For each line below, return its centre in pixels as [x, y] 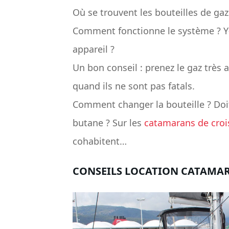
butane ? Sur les [108, 123]
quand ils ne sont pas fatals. [134, 86]
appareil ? [94, 49]
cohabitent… [100, 141]
